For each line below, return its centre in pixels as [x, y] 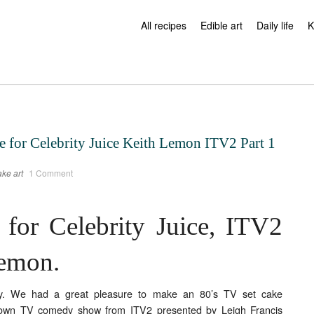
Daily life [275, 25]
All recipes [164, 25]
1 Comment [51, 173]
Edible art [221, 25]
